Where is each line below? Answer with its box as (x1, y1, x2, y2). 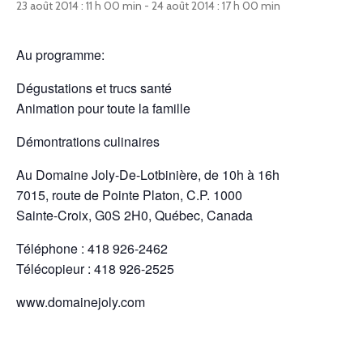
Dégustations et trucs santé (16, 79, 172, 97)
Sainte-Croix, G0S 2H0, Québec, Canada (16, 206, 253, 224)
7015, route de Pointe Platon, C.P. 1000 (16, 186, 242, 204)
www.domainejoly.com (16, 293, 145, 311)
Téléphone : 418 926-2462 (16, 239, 168, 258)
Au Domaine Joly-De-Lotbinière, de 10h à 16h (16, 165, 280, 184)
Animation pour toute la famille (16, 99, 190, 117)
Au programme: (16, 45, 105, 64)
